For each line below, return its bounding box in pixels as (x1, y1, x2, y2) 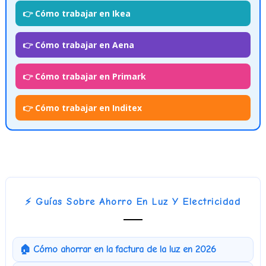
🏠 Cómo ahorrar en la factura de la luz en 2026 (19, 243, 216, 255)
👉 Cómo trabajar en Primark (22, 70, 146, 82)
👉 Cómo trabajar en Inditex (22, 102, 142, 113)
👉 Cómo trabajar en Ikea (22, 7, 131, 19)
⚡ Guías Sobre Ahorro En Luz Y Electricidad (25, 196, 241, 207)
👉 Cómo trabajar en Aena (22, 39, 134, 50)
